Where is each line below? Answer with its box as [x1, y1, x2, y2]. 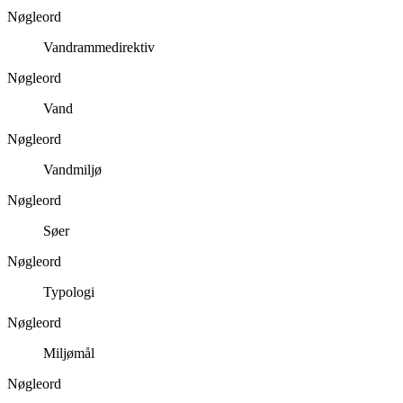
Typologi [43, 283, 94, 300]
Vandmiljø [43, 161, 102, 177]
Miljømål [43, 345, 94, 361]
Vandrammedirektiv [43, 39, 155, 55]
